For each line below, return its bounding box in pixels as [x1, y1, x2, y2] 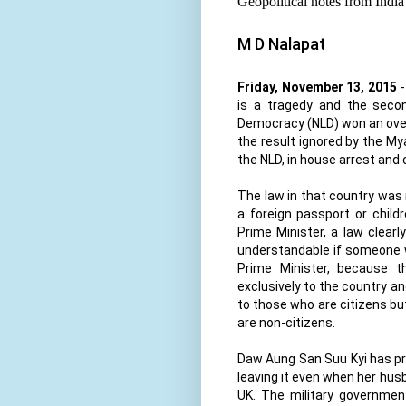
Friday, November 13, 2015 [237, 79, 398, 94]
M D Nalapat [237, 34, 325, 53]
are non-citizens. [237, 314, 338, 330]
